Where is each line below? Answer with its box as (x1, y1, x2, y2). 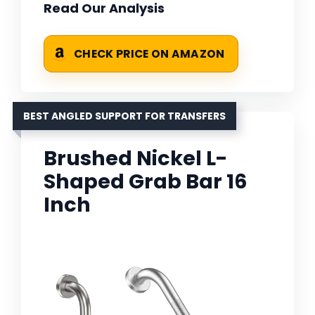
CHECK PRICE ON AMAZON (74, 46, 225, 62)
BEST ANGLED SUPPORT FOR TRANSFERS (23, 109, 226, 124)
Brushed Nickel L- (44, 144, 228, 173)
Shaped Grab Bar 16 (44, 167, 247, 196)
